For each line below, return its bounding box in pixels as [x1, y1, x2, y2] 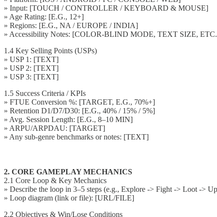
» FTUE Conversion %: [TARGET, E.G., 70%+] [4, 97, 155, 106]
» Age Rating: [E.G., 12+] [4, 12, 84, 21]
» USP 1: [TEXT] [4, 55, 59, 63]
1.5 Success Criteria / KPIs [4, 89, 86, 97]
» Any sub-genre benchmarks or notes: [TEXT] [4, 132, 149, 141]
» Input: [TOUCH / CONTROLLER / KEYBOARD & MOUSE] [4, 3, 208, 12]
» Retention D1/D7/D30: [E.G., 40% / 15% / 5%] [4, 106, 155, 115]
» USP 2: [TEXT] [4, 63, 59, 72]
